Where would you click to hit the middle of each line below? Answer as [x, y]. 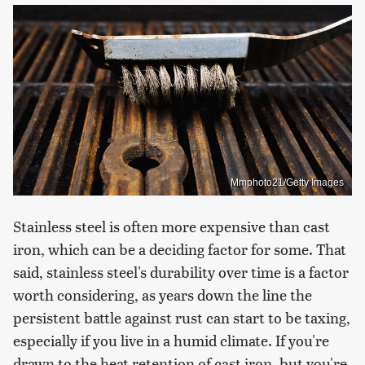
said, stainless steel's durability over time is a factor [181, 271]
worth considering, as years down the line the [163, 294]
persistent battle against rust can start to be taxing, [182, 317]
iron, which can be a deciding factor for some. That [180, 248]
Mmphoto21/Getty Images [287, 182]
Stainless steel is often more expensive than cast [172, 226]
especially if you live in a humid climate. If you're [171, 340]
